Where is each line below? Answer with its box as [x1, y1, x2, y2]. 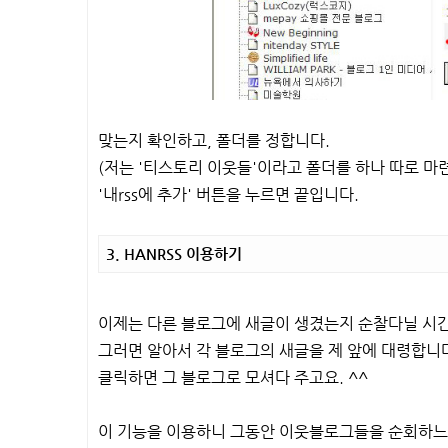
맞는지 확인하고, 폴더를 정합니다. [98, 131, 330, 151]
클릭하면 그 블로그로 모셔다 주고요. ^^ [98, 368, 368, 388]
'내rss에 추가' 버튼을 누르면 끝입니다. [98, 185, 359, 205]
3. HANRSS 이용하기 [106, 245, 242, 263]
